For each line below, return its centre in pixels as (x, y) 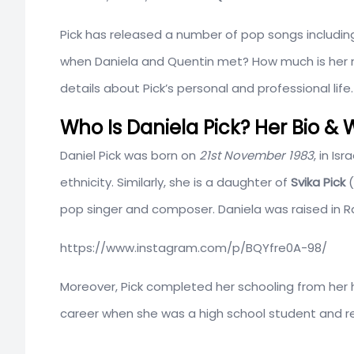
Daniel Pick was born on (130, 155)
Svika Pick (318, 182)
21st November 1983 (256, 155)
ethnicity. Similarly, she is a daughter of (175, 182)
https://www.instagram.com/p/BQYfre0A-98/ (194, 247)
